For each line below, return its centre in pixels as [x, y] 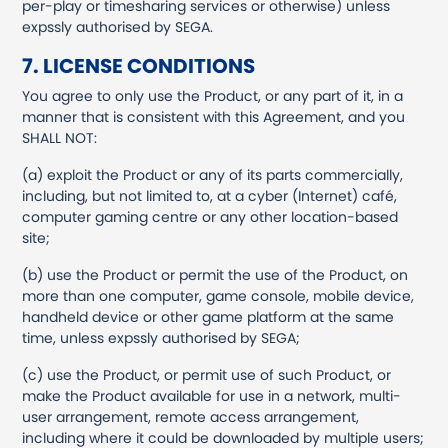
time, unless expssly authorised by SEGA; [161, 338]
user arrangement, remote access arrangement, [191, 417]
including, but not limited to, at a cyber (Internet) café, [210, 196]
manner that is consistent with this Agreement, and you [214, 117]
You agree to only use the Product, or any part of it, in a [213, 96]
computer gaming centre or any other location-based [210, 217]
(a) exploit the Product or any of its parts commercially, [213, 175]
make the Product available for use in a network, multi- [212, 396]
